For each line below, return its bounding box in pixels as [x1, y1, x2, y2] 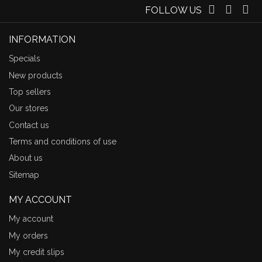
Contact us [9, 120, 49, 130]
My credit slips [9, 247, 64, 257]
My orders [9, 230, 48, 240]
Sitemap [9, 170, 39, 180]
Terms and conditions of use [9, 137, 116, 147]
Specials [9, 54, 40, 64]
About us [9, 153, 43, 163]
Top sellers [9, 87, 51, 96]
